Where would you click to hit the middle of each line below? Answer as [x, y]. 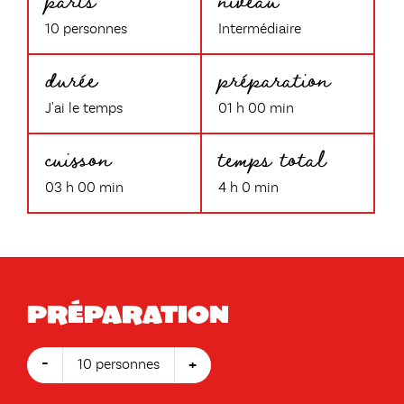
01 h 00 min [256, 109]
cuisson [78, 157]
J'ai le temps [84, 109]
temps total [272, 157]
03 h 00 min [84, 188]
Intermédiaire [260, 30]
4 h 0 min [248, 188]
